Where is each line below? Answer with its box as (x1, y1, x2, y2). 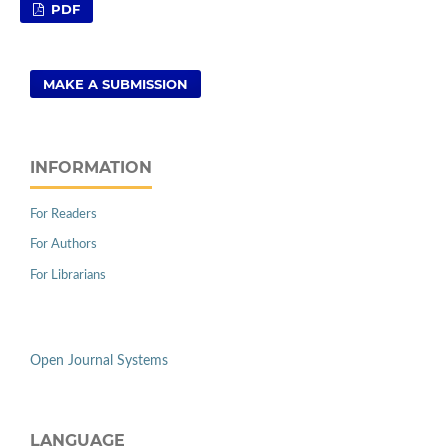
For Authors (30, 238, 97, 252)
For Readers (30, 207, 97, 221)
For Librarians (30, 269, 106, 283)
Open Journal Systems (30, 354, 168, 369)
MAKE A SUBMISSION (43, 75, 189, 92)
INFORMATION (30, 157, 152, 177)
